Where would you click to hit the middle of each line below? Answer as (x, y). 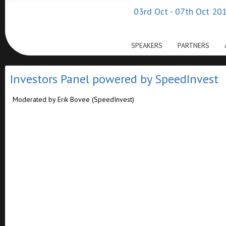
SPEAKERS (147, 45)
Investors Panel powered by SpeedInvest (114, 79)
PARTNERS (193, 45)
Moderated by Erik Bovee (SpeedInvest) (73, 99)
